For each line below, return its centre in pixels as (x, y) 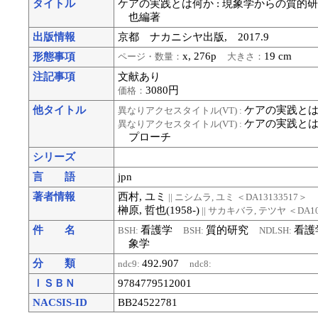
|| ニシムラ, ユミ (201, 197)
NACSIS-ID (60, 302)
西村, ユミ (142, 196)
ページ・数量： (150, 56)
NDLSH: (277, 230)
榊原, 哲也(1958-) (159, 210)
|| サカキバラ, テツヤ (243, 210)
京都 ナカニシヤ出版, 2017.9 (194, 37)
